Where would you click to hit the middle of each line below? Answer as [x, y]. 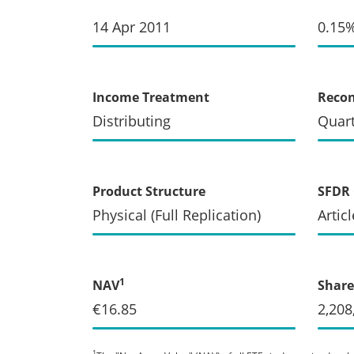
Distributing [132, 121]
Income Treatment [151, 97]
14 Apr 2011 [132, 26]
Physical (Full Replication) [177, 215]
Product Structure [149, 191]
